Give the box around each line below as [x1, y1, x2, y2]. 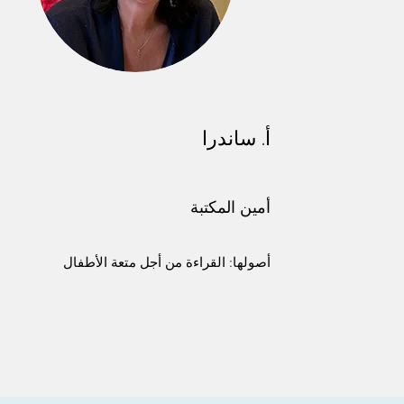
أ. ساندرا [201, 126, 271, 150]
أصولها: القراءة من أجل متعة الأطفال [62, 253, 271, 271]
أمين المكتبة [189, 197, 271, 217]
